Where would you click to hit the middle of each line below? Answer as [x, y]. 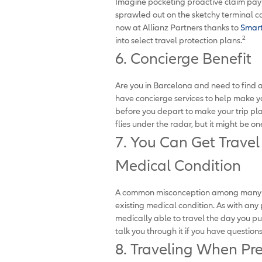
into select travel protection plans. [179, 40]
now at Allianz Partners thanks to [178, 27]
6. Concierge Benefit [183, 58]
